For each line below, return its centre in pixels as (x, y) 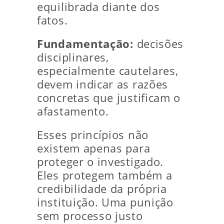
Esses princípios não (93, 135)
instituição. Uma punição (105, 202)
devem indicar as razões (103, 84)
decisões (158, 44)
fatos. (52, 20)
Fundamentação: (85, 44)
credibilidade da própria (102, 189)
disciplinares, (73, 57)
